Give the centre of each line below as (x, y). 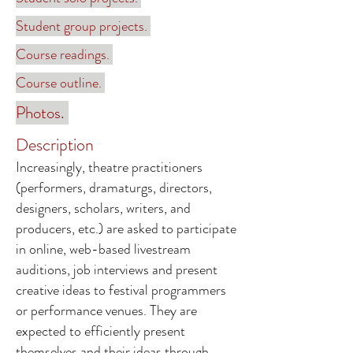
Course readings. (64, 54)
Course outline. (60, 83)
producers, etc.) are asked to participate (126, 229)
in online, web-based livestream (103, 249)
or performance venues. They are (106, 310)
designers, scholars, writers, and (103, 208)
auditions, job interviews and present (117, 269)
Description (55, 145)
